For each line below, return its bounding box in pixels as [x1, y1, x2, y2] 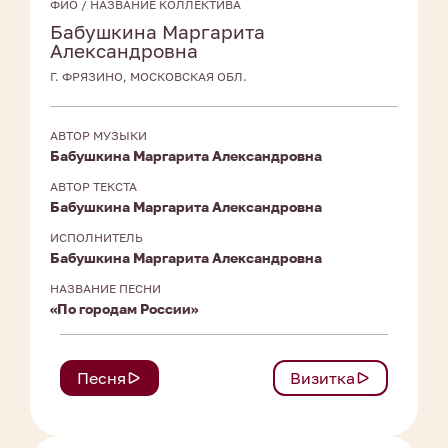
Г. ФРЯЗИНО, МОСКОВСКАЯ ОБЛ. [50, 69, 247, 85]
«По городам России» [50, 300, 198, 318]
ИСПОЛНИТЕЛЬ [50, 230, 143, 246]
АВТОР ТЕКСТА [50, 179, 137, 195]
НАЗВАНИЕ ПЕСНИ [50, 281, 161, 297]
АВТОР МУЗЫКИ [50, 128, 147, 144]
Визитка [290, 368, 355, 389]
